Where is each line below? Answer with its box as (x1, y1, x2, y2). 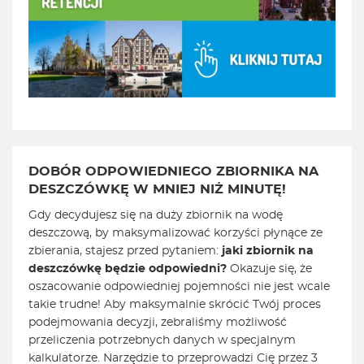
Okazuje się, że (230, 263, 312, 275)
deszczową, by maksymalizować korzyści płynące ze (28, 227, 323, 240)
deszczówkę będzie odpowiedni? (28, 263, 230, 275)
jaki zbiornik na (222, 245, 314, 258)
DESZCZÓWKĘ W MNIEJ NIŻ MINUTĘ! (28, 183, 286, 197)
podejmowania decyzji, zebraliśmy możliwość (28, 317, 287, 329)
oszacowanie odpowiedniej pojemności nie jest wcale (28, 281, 330, 293)
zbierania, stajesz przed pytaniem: (28, 245, 222, 258)
